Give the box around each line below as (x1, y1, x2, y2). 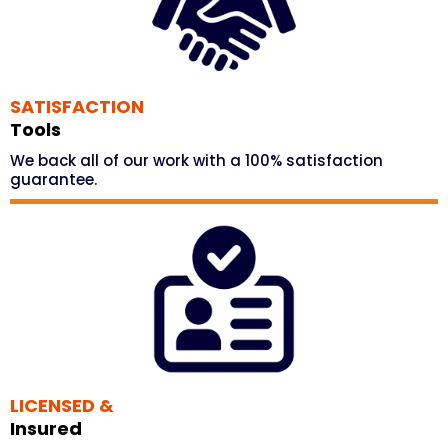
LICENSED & (10, 393, 114, 418)
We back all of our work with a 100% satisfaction (10, 150, 383, 171)
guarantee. (10, 169, 97, 190)
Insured (10, 416, 82, 441)
